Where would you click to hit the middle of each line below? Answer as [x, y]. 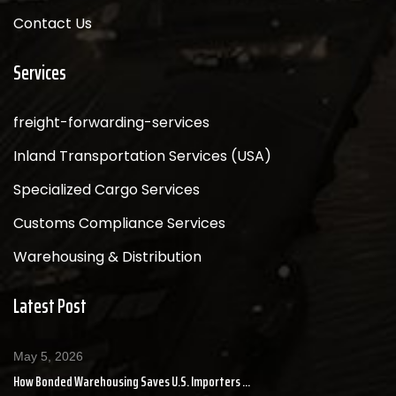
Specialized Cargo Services [107, 189]
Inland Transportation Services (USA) [142, 156]
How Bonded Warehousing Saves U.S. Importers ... [132, 381]
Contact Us [53, 23]
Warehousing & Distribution [107, 256]
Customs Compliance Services [119, 223]
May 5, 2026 [48, 356]
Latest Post [50, 306]
